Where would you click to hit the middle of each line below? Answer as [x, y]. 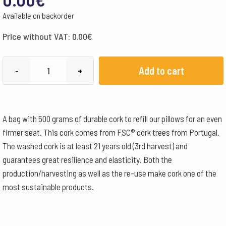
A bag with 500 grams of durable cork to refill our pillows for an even [112, 119]
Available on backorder [38, 15]
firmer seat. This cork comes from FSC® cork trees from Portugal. [111, 132]
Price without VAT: [37, 36]
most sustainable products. [48, 187]
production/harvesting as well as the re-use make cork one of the [109, 173]
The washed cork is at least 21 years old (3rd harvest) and [95, 146]
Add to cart [161, 71]
